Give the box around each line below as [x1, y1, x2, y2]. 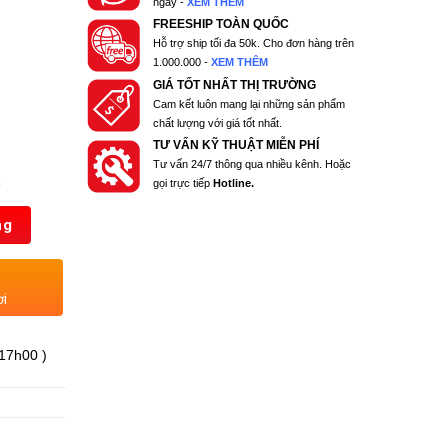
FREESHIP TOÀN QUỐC [153, 18, 290, 31]
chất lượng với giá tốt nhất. [153, 116, 283, 129]
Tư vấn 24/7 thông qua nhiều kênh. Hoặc [153, 158, 352, 171]
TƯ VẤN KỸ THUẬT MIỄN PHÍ [153, 139, 320, 152]
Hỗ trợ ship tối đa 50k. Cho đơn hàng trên [153, 37, 355, 50]
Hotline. [213, 177, 255, 190]
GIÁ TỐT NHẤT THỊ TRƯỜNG [153, 78, 317, 91]
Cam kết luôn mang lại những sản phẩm [153, 97, 346, 110]
